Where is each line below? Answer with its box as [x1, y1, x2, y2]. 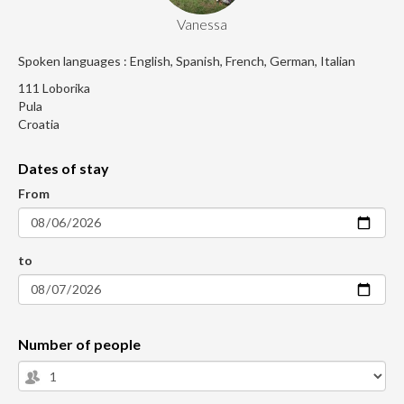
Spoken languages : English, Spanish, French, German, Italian [18, 53, 355, 69]
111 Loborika [18, 80, 90, 96]
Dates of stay [18, 160, 109, 178]
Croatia [18, 116, 60, 133]
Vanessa [177, 15, 227, 33]
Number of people [18, 335, 141, 353]
